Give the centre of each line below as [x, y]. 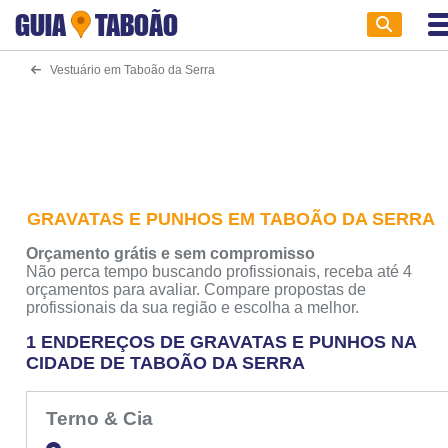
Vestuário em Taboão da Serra [127, 69]
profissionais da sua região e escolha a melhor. [193, 307]
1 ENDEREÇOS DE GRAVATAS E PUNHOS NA [221, 342]
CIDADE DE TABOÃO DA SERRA [166, 363]
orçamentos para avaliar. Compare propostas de [196, 289]
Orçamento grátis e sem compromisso [171, 253]
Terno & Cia [101, 418]
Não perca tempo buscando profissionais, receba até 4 [219, 271]
